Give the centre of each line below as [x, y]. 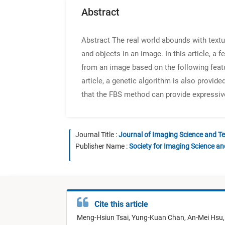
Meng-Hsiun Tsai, [104, 218]
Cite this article [119, 204]
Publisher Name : [102, 146]
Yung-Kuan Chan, [159, 218]
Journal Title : [97, 135]
